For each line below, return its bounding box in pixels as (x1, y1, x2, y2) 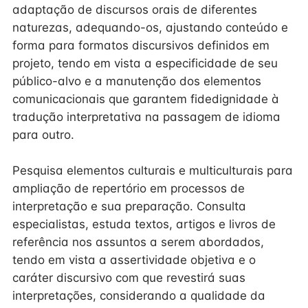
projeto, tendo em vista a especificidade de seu (12, 56, 278, 70)
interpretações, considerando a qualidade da (12, 289, 265, 302)
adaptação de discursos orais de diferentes (12, 3, 257, 16)
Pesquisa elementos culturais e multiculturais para (12, 164, 293, 177)
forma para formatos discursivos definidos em (12, 38, 269, 52)
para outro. (12, 128, 74, 142)
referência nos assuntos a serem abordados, (12, 235, 264, 249)
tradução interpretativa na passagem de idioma (12, 110, 280, 124)
